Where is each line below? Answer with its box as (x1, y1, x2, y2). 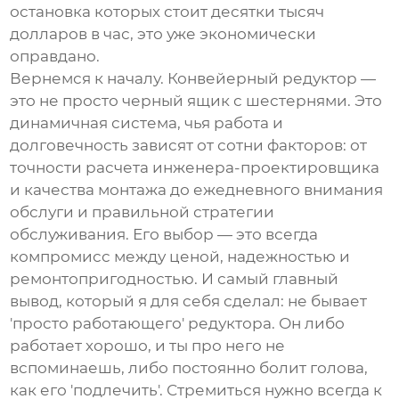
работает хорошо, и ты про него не (10, 337, 286, 355)
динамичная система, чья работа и (10, 114, 284, 133)
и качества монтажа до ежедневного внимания (10, 181, 384, 199)
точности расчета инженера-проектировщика (10, 159, 380, 177)
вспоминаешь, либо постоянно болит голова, (10, 359, 369, 378)
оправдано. (10, 47, 101, 66)
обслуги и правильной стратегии (10, 203, 275, 222)
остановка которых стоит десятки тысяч (10, 3, 325, 21)
